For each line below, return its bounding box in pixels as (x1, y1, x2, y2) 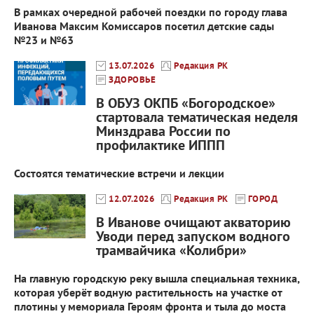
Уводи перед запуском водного (96, 227, 290, 246)
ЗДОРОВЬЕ (109, 74, 156, 86)
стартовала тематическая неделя (96, 108, 298, 127)
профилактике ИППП (96, 136, 225, 155)
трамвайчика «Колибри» (96, 241, 247, 260)
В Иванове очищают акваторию (96, 213, 291, 232)
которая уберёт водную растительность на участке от (14, 285, 282, 300)
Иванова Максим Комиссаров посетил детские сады (14, 19, 274, 34)
